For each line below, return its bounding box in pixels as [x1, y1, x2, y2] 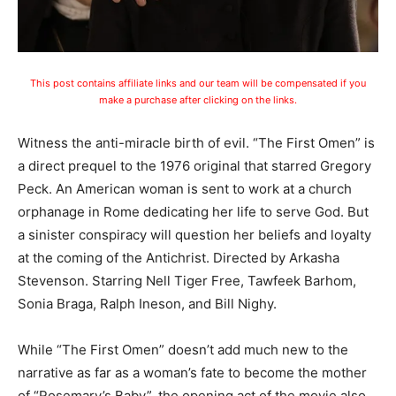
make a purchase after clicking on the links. [99, 93, 297, 106]
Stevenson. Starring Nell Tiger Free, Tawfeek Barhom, [18, 271, 356, 289]
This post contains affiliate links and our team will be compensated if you [30, 76, 366, 89]
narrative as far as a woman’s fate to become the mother [18, 363, 367, 381]
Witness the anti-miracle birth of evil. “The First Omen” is [18, 133, 375, 151]
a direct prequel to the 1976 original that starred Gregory [18, 156, 371, 174]
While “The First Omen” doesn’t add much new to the [18, 340, 348, 358]
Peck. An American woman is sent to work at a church [18, 179, 352, 197]
